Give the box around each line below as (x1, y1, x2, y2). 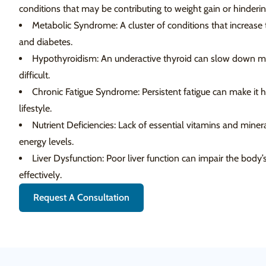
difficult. (19, 69, 50, 81)
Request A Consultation (33, 192, 129, 203)
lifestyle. (19, 103, 52, 114)
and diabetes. (19, 36, 72, 47)
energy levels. (19, 136, 74, 147)
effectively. (19, 169, 62, 180)
